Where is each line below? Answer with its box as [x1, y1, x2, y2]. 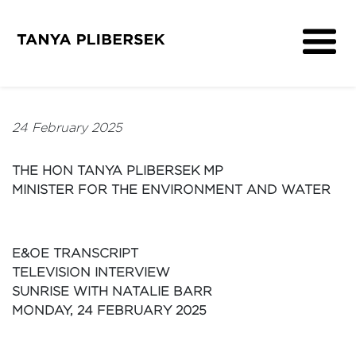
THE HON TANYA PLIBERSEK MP [12, 164, 223, 177]
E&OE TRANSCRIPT [12, 246, 138, 260]
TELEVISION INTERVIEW [12, 265, 170, 279]
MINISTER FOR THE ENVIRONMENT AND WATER [12, 183, 331, 196]
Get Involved [122, 91, 221, 107]
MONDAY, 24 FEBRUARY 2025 [12, 304, 207, 317]
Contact [147, 161, 209, 177]
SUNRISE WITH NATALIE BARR [12, 284, 212, 298]
